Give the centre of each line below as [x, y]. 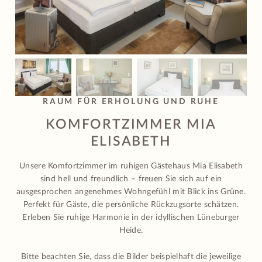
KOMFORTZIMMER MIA [131, 125]
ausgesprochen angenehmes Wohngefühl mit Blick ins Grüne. [131, 192]
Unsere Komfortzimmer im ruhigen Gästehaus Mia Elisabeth [131, 166]
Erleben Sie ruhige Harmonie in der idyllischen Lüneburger [131, 217]
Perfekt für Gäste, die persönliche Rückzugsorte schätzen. [131, 204]
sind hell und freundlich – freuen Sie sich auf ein [131, 179]
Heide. [131, 230]
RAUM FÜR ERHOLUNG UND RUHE [131, 102]
